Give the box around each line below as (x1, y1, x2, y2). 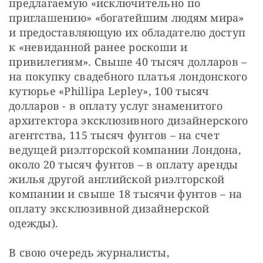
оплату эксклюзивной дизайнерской (9, 201, 210, 216)
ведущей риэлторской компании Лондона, (9, 143, 241, 157)
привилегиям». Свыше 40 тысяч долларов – (9, 55, 247, 69)
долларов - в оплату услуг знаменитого (9, 99, 222, 113)
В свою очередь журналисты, (9, 245, 170, 260)
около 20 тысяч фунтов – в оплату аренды (9, 157, 238, 172)
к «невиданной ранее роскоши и (9, 40, 187, 55)
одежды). (9, 216, 65, 231)
